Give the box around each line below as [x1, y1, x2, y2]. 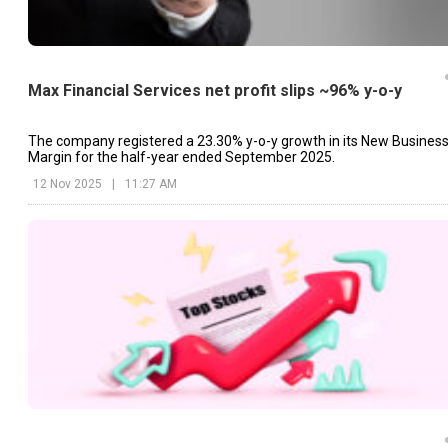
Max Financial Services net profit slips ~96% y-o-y [28, 81, 402, 101]
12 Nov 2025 [33, 176, 102, 191]
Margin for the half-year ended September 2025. [28, 148, 335, 165]
